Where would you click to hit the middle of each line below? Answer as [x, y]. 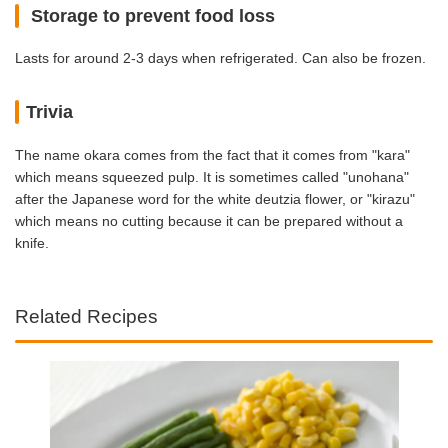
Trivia [50, 112]
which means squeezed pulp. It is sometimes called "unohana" [212, 176]
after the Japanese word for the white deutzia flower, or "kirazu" [215, 198]
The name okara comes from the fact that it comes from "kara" [212, 154]
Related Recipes [86, 317]
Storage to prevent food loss [151, 15]
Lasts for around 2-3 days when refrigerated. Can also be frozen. [220, 58]
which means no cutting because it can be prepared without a [209, 220]
